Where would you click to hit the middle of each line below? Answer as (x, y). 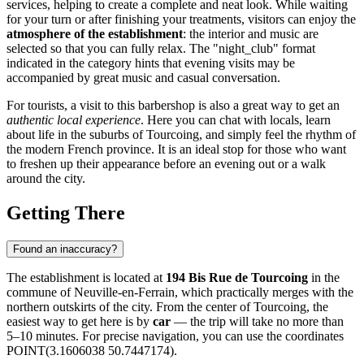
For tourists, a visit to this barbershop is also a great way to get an (173, 105)
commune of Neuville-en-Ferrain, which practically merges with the (180, 292)
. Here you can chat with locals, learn (236, 119)
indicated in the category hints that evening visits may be (151, 63)
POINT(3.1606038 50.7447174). (92, 350)
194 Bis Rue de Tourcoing (237, 277)
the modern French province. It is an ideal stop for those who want (176, 149)
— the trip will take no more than (257, 321)
